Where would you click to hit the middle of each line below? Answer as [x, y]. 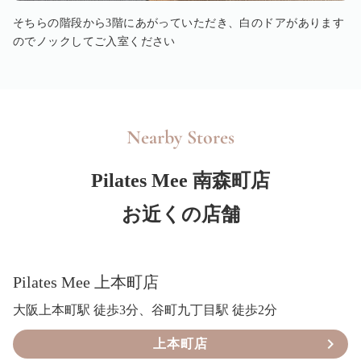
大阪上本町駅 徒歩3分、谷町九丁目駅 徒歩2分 [145, 309]
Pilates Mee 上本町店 [86, 282]
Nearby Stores [180, 137]
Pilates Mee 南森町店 [180, 180]
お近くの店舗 [180, 214]
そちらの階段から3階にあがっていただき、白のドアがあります [179, 23]
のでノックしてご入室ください [94, 41]
